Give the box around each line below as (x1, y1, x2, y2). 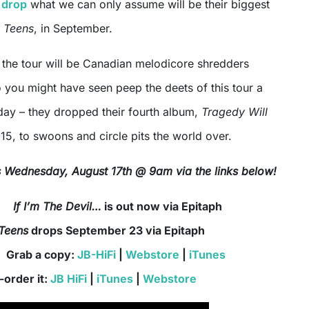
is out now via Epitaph (101, 199, 222, 214)
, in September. (34, 21, 112, 36)
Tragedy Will (201, 105, 268, 119)
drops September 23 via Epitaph (28, 223, 205, 238)
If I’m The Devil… (12, 199, 101, 214)
